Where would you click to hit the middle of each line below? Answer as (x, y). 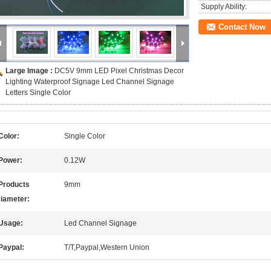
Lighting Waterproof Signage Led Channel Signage (90, 82)
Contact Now (242, 27)
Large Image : (30, 71)
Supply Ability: (224, 7)
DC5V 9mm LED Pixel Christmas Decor (119, 71)
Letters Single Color (38, 93)
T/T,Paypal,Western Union (107, 247)
